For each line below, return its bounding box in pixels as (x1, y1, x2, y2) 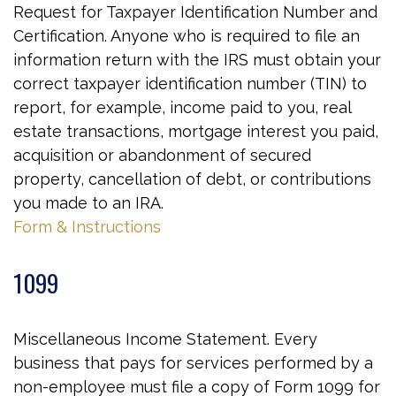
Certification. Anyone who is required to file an (13, 27, 360, 45)
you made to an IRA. (13, 194, 164, 212)
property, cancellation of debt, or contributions (13, 170, 371, 188)
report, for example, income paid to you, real (13, 98, 351, 117)
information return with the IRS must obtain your (13, 50, 381, 69)
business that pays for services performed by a (13, 354, 373, 372)
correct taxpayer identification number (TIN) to (13, 74, 367, 93)
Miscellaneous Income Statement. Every (13, 330, 317, 348)
